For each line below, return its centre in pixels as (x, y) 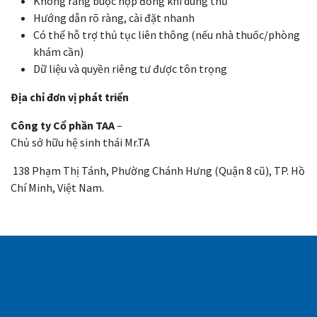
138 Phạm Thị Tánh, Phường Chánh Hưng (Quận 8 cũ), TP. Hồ (158, 171)
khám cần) (58, 52)
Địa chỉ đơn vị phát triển (70, 97)
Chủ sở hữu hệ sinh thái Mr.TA (80, 143)
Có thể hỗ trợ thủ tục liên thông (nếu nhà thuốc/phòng (167, 35)
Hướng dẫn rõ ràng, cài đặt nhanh (114, 18)
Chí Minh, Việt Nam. (57, 188)
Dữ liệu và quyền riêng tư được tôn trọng (130, 69)
